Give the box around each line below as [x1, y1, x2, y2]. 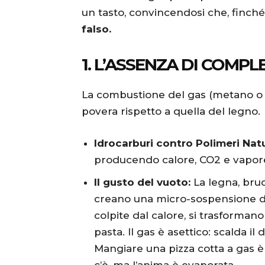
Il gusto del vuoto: [94, 176, 190, 189]
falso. [82, 23, 111, 35]
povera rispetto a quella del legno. [82, 105, 260, 118]
